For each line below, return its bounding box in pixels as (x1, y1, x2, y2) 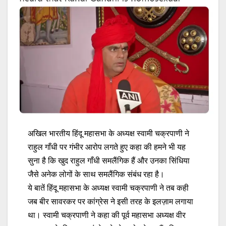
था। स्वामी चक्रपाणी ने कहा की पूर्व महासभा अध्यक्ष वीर (28, 210, 186, 219)
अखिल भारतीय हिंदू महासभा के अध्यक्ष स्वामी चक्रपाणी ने (28, 129, 189, 138)
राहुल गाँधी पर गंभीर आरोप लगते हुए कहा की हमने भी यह (28, 142, 186, 151)
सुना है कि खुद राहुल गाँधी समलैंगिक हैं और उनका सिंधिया (28, 156, 190, 165)
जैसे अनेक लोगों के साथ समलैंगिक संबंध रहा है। (28, 169, 164, 179)
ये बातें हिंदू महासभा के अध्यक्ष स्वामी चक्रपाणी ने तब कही (28, 183, 189, 192)
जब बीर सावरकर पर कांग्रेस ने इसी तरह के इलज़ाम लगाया (28, 197, 193, 206)
